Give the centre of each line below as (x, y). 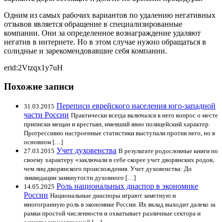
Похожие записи (39, 87)
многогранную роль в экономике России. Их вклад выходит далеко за (120, 205)
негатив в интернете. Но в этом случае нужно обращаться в (105, 42)
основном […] (43, 142)
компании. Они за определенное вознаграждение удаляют (102, 33)
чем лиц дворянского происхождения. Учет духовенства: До (108, 169)
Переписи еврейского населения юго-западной (136, 106)
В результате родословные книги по (168, 151)
